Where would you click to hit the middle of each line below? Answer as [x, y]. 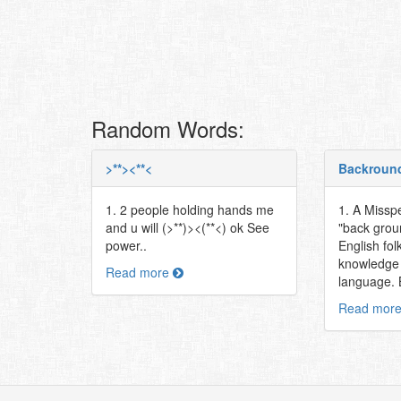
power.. [126, 245]
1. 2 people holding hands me [190, 209]
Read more [139, 272]
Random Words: [168, 128]
